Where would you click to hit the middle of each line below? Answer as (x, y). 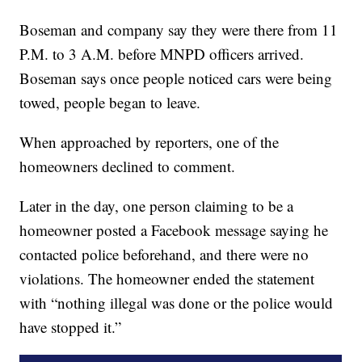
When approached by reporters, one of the (149, 142)
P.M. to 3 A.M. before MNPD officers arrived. (162, 54)
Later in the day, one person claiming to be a (157, 206)
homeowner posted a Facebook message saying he (174, 230)
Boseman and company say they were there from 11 (179, 30)
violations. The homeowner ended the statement (167, 279)
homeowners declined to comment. (128, 166)
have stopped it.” (71, 327)
